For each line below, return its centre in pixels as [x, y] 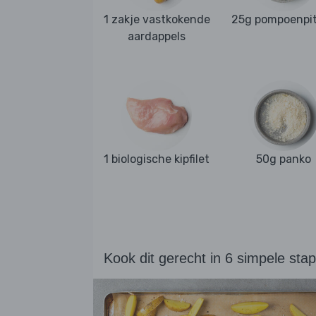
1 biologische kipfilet [157, 159]
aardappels [157, 37]
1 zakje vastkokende [157, 20]
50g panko [284, 159]
